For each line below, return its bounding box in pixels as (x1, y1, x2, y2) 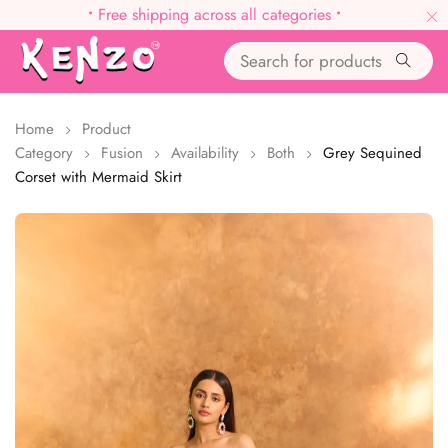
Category (15, 141, 73, 164)
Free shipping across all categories (92, 3, 336, 26)
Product (82, 117, 131, 140)
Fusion (101, 141, 143, 164)
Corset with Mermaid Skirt (15, 165, 182, 188)
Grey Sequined (323, 141, 422, 164)
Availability (171, 141, 239, 164)
